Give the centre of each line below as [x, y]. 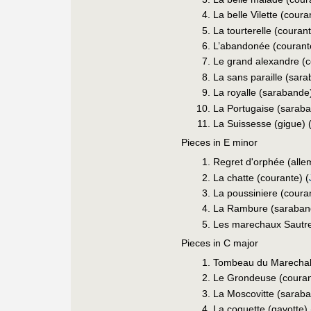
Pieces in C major [220, 243]
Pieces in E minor [219, 142]
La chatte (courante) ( [261, 177]
